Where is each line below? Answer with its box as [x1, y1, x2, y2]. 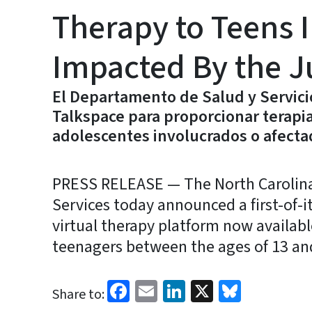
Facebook [130, 274, 219, 306]
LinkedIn [185, 274, 267, 306]
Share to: [52, 285, 104, 304]
